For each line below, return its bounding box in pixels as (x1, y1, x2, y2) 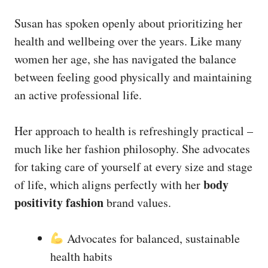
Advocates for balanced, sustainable (63, 230, 240, 247)
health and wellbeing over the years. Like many (14, 33, 242, 50)
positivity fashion (14, 194, 103, 212)
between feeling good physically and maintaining (14, 69, 252, 86)
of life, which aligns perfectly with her (14, 176, 203, 193)
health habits (50, 248, 112, 265)
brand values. (103, 194, 171, 211)
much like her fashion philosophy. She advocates (14, 141, 250, 157)
